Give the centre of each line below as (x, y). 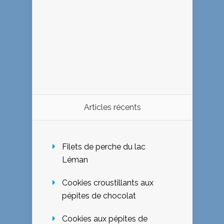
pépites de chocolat (99, 196)
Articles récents (112, 107)
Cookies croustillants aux (108, 183)
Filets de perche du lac (104, 147)
